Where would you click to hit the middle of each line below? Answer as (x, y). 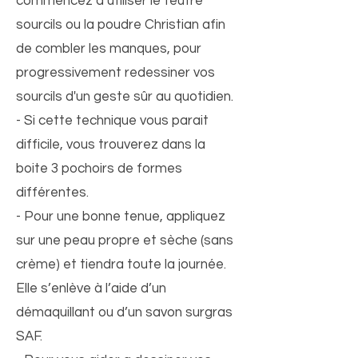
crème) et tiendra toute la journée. (121, 265)
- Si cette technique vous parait (112, 121)
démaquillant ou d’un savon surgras (124, 312)
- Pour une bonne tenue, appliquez (121, 217)
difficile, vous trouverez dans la (111, 145)
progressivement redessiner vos (115, 73)
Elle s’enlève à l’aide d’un (91, 288)
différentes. (52, 193)
